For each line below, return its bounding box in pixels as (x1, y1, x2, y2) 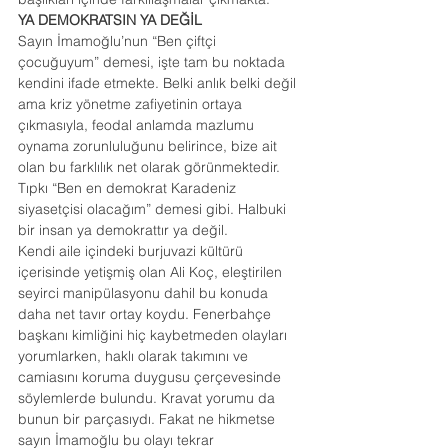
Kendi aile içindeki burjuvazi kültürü (18, 242, 247, 260)
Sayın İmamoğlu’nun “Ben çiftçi (18, 32, 220, 50)
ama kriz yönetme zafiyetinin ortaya (18, 95, 246, 113)
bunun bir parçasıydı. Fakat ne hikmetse (18, 410, 279, 428)
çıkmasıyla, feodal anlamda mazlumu (18, 116, 258, 134)
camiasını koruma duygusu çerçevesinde (18, 368, 285, 386)
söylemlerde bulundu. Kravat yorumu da (18, 389, 279, 407)
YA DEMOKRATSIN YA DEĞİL (18, 11, 202, 29)
